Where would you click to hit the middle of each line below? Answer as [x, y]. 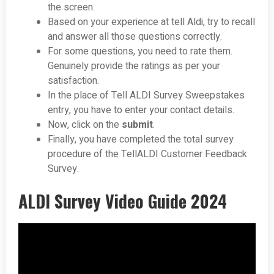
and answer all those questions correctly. [135, 37]
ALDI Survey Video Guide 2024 [123, 201]
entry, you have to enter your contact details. [141, 110]
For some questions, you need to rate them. [140, 52]
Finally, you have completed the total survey [141, 140]
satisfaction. [73, 81]
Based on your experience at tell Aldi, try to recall [151, 22]
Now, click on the [85, 125]
